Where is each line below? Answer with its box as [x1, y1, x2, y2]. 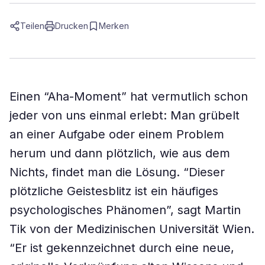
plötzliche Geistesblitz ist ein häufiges [9, 184, 218, 198]
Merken [99, 21, 129, 31]
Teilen [20, 21, 44, 31]
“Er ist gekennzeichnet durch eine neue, [9, 241, 234, 255]
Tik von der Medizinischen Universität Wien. [9, 222, 254, 236]
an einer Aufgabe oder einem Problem [9, 127, 224, 141]
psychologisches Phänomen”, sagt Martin [9, 203, 241, 217]
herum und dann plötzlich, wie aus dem [9, 146, 230, 160]
